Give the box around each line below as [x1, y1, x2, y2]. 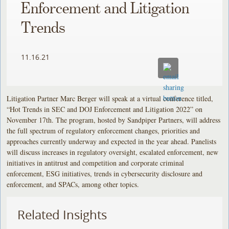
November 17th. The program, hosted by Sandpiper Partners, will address [7, 114, 221, 125]
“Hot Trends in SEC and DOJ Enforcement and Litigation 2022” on [7, 104, 203, 114]
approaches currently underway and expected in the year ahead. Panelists [7, 136, 217, 146]
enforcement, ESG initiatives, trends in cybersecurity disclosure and [7, 168, 203, 178]
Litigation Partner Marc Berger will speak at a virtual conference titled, [7, 93, 214, 103]
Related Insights [17, 206, 107, 223]
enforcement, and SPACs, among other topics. [7, 179, 140, 189]
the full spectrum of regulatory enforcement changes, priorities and [7, 125, 200, 135]
